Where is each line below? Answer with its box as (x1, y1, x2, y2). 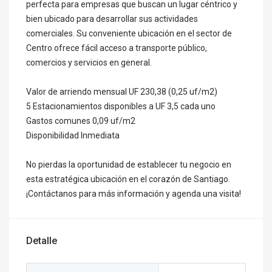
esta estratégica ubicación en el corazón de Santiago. (26, 174, 230, 184)
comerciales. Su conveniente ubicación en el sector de (26, 29, 232, 38)
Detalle (26, 235, 57, 246)
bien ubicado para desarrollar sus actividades (26, 14, 198, 24)
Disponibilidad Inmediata (26, 131, 120, 140)
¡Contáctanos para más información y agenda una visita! (26, 189, 241, 199)
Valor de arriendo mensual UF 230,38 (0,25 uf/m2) (26, 87, 217, 97)
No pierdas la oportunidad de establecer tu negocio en (26, 160, 231, 169)
